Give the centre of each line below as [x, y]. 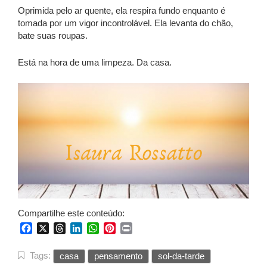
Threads [83, 228]
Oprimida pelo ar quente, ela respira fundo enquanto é [122, 11]
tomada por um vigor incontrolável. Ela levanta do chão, [125, 23]
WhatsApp [121, 228]
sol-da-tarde [181, 256]
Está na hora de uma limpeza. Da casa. [95, 63]
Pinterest [134, 228]
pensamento [118, 256]
